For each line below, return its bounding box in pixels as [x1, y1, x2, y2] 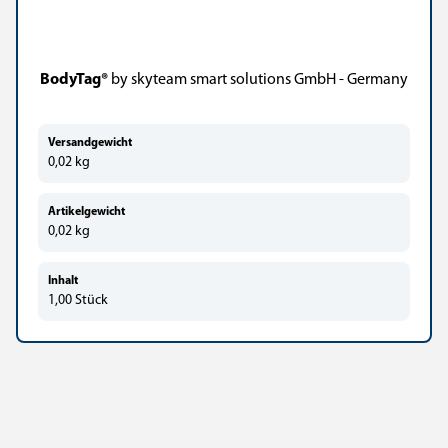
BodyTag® [40, 72, 108, 88]
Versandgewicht [48, 137, 132, 149]
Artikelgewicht [48, 206, 125, 218]
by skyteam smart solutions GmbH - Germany [108, 72, 408, 88]
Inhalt [48, 275, 78, 287]
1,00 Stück [48, 293, 108, 308]
